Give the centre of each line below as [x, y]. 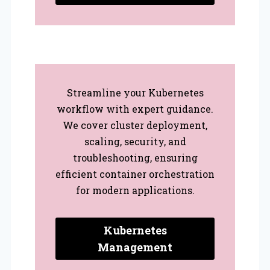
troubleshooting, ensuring [135, 157]
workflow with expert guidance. [135, 108]
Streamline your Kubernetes [135, 92]
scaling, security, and [135, 141]
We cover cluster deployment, [135, 125]
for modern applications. [135, 190]
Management [135, 247]
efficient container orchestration [135, 174]
